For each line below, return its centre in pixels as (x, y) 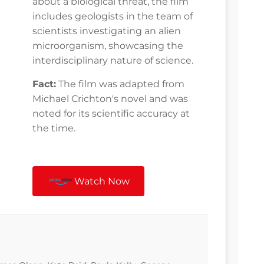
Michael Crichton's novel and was (110, 99)
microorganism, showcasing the (108, 46)
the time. (54, 128)
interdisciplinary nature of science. (113, 61)
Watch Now (102, 181)
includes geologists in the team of (113, 16)
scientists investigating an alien (107, 31)
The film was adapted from (120, 84)
